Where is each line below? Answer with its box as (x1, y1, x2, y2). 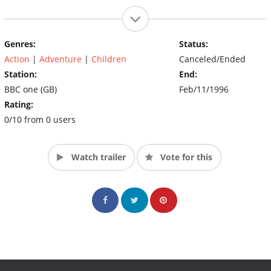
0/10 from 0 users (4, 113, 76, 125)
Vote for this (157, 151, 212, 163)
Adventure (39, 53, 82, 65)
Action (4, 53, 30, 65)
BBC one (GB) (4, 83, 57, 95)
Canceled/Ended (178, 53, 246, 65)
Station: (4, 68, 37, 80)
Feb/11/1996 (178, 83, 229, 95)
